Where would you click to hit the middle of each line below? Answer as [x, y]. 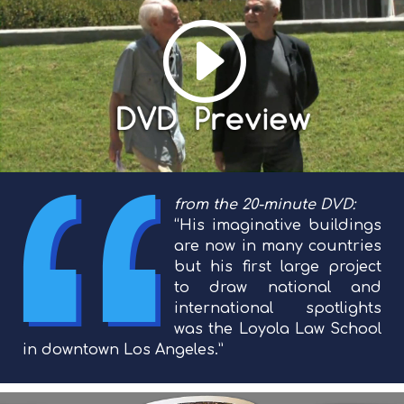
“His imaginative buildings [278, 225]
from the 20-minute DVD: [265, 205]
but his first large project [278, 267]
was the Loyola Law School [278, 329]
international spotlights [278, 308]
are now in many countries [278, 246]
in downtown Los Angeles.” [123, 350]
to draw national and [278, 288]
